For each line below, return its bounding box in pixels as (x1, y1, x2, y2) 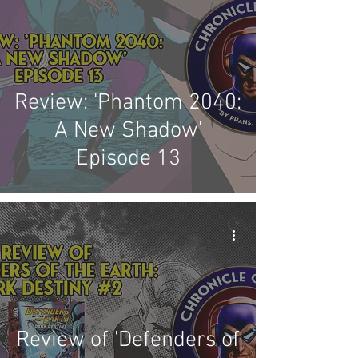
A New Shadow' (54, 117, 202, 145)
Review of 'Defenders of (16, 327, 240, 354)
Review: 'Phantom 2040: (14, 89, 241, 117)
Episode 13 (75, 145, 181, 173)
